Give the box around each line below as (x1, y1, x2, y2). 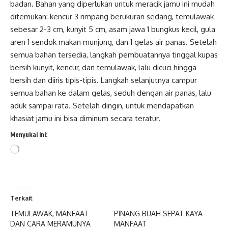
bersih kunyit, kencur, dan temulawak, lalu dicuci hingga (10, 62, 196, 72)
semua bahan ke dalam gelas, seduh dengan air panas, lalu (10, 88, 211, 98)
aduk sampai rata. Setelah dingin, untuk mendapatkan (10, 100, 194, 110)
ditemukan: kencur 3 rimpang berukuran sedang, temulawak (10, 11, 214, 21)
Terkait (10, 194, 33, 202)
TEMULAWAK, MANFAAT (10, 209, 89, 218)
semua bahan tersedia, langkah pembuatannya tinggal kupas (10, 49, 218, 60)
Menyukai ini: (10, 130, 47, 138)
